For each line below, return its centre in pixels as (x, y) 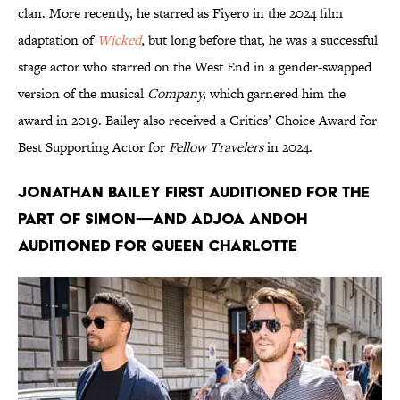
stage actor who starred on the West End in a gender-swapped (195, 67)
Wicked (119, 40)
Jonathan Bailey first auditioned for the (194, 192)
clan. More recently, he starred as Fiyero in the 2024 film (180, 13)
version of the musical (83, 94)
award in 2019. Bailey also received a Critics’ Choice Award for (197, 121)
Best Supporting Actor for (93, 147)
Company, (179, 94)
